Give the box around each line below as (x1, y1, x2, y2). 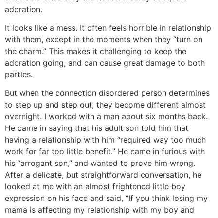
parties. (5, 69, 33, 79)
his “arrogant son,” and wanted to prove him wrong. (5, 158, 195, 168)
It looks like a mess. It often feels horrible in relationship (5, 22, 211, 33)
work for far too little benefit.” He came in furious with (5, 146, 205, 157)
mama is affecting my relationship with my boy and (5, 205, 194, 215)
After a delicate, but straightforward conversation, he (5, 170, 201, 180)
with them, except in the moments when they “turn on (5, 34, 202, 44)
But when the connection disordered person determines (5, 88, 210, 98)
